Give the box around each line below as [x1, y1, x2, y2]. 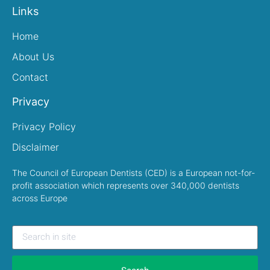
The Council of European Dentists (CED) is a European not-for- [12, 168, 255, 178]
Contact [12, 71, 48, 84]
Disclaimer [12, 141, 59, 154]
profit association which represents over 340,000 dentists [12, 180, 239, 191]
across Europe [12, 193, 67, 204]
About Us [12, 51, 54, 63]
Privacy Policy [12, 121, 76, 133]
